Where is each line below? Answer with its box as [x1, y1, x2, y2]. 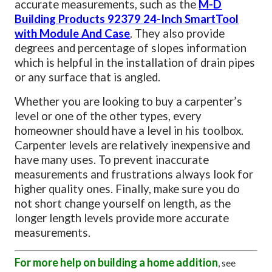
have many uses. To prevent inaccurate [15, 152, 209, 166]
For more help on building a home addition [15, 255, 219, 269]
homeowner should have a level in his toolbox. [15, 123, 244, 137]
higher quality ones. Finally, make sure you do [15, 182, 240, 195]
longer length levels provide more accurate [15, 211, 229, 225]
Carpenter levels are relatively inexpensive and [15, 138, 251, 152]
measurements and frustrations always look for [15, 167, 254, 181]
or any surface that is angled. [15, 70, 161, 84]
